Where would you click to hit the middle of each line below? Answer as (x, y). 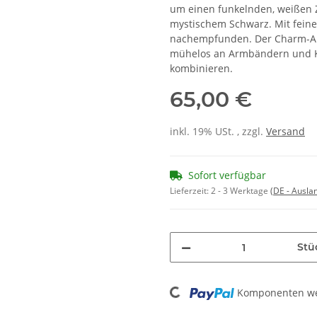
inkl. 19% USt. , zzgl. (218, 132)
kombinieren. (201, 69)
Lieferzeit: (190, 191)
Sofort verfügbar (227, 175)
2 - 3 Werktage (241, 191)
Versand (286, 132)
